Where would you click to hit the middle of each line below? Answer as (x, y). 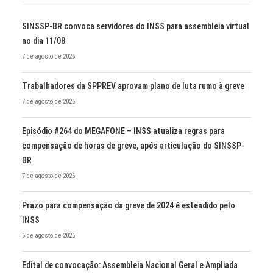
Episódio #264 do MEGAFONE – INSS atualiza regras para (123, 131)
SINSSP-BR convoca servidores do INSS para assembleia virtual (136, 27)
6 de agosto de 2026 (48, 236)
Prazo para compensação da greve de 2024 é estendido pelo (129, 206)
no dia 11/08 (44, 41)
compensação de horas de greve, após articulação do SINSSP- (133, 146)
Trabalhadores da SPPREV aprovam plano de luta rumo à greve (133, 86)
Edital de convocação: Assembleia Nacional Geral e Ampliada (130, 265)
